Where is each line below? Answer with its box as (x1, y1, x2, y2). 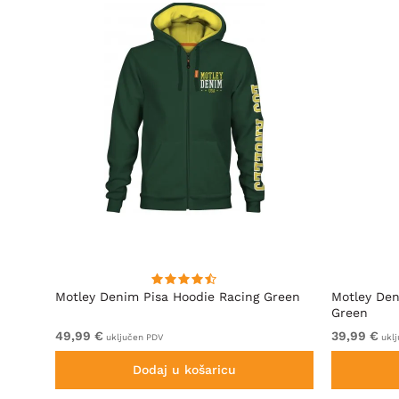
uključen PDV (103, 332, 163, 342)
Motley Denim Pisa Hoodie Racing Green (55, 289, 300, 304)
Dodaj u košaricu (133, 362, 236, 377)
